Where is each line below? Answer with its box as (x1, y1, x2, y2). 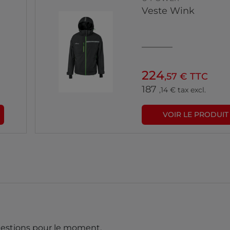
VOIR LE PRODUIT (163, 110, 229, 120)
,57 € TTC (164, 71, 208, 83)
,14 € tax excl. (159, 85, 206, 95)
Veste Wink (141, 5, 195, 17)
